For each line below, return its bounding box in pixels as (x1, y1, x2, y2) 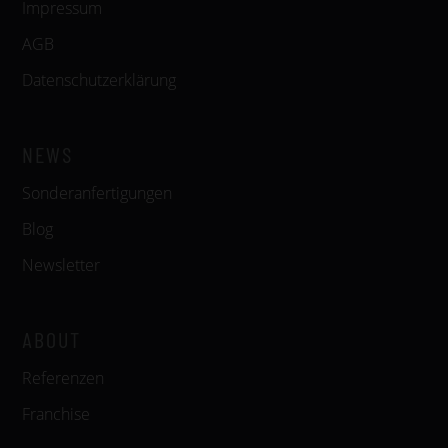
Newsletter (22, 254, 100, 276)
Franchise (22, 403, 90, 425)
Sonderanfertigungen (22, 182, 172, 204)
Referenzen (22, 367, 104, 389)
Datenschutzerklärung (22, 69, 176, 91)
